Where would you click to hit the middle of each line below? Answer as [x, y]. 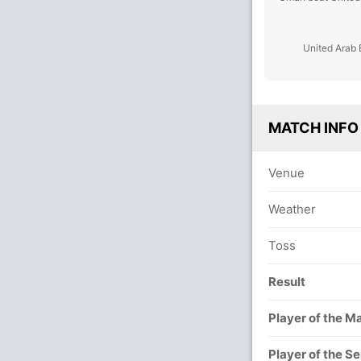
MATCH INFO [313, 128]
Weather [292, 209]
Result [287, 282]
